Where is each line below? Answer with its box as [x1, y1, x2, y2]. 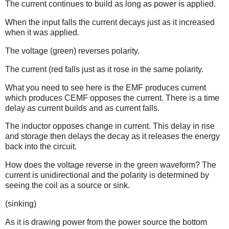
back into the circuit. [5, 142, 77, 151]
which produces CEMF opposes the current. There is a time [5, 93, 219, 102]
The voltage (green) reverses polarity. [5, 46, 140, 55]
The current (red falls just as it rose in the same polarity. [5, 64, 203, 74]
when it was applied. [5, 28, 79, 37]
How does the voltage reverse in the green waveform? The [5, 161, 216, 170]
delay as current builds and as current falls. [5, 103, 159, 112]
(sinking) [5, 199, 36, 209]
